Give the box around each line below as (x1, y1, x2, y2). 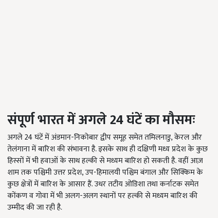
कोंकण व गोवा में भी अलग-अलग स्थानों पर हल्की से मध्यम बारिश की (7, 189, 198, 203)
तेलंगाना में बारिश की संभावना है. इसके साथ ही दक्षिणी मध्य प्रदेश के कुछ (7, 143, 208, 156)
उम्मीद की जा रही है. (7, 201, 64, 215)
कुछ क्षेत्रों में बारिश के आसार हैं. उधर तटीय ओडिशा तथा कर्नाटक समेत (7, 178, 199, 191)
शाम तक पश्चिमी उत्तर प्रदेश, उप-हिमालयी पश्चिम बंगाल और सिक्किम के (7, 166, 203, 180)
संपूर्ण (7, 109, 37, 132)
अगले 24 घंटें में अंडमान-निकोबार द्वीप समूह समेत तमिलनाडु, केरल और (7, 131, 202, 145)
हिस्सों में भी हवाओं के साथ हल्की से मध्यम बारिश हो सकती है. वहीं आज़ (7, 154, 203, 168)
